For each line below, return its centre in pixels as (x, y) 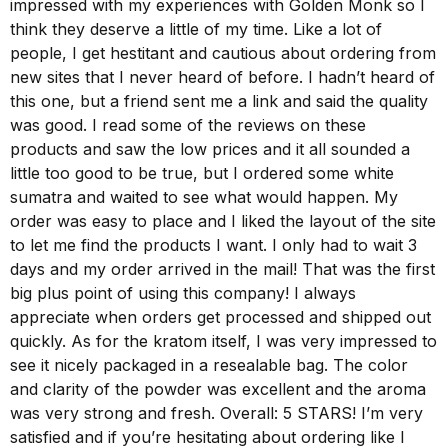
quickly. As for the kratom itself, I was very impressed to (223, 341)
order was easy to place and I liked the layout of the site (223, 221)
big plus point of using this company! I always (183, 293)
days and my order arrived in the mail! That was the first (222, 269)
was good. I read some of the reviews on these (188, 125)
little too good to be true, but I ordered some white (202, 173)
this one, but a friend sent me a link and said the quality (219, 101)
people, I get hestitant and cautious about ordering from (223, 53)
